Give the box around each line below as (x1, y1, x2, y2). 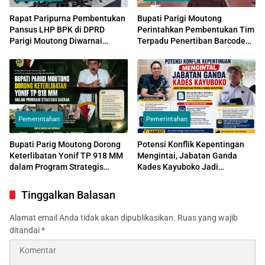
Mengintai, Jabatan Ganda (137, 151, 237, 161)
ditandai (9, 225, 41, 235)
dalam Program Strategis (9, 162, 104, 172)
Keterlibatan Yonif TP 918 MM (9, 151, 123, 161)
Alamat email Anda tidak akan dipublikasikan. (9, 213, 176, 223)
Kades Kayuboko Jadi (137, 162, 218, 172)
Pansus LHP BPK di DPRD (9, 24, 105, 34)
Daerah (9, 173, 37, 183)
